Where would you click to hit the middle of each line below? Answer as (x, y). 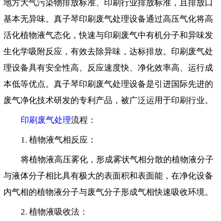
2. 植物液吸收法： (54, 212)
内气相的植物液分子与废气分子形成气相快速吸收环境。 (108, 192)
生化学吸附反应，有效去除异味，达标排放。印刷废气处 (108, 52)
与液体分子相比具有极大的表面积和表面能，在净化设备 (108, 176)
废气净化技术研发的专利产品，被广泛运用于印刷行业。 (108, 101)
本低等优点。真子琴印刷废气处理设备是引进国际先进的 (108, 84)
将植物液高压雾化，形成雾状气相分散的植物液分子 (117, 160)
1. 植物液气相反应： (58, 140)
